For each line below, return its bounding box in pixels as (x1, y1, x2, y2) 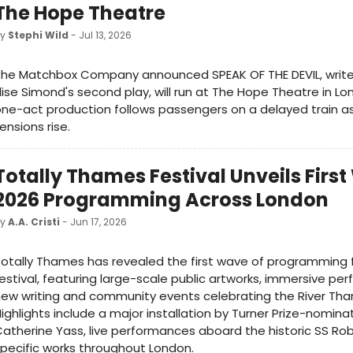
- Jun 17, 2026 (60, 215, 127, 229)
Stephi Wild (8, 28, 69, 43)
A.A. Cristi (8, 215, 60, 229)
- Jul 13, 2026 (69, 28, 132, 43)
